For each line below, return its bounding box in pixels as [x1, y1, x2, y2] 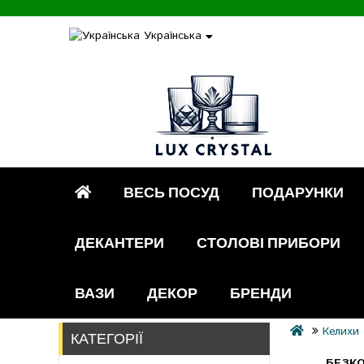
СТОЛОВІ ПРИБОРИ [197, 232, 340, 253]
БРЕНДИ [230, 283, 292, 304]
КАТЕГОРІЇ [71, 328, 143, 349]
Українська [144, 28, 201, 44]
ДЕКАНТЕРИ [75, 232, 164, 253]
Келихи [323, 323, 360, 340]
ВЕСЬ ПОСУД [123, 182, 219, 203]
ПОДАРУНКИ [252, 182, 344, 203]
